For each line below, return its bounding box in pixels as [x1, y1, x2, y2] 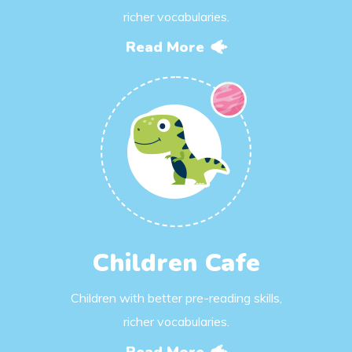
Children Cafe [92, 246, 260, 280]
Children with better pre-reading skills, [70, 290, 282, 306]
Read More [126, 38, 204, 57]
